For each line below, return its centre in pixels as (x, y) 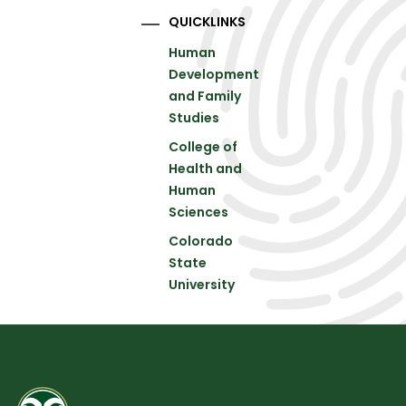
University (202, 285)
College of (203, 147)
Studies (194, 118)
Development (214, 74)
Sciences (199, 212)
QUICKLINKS (208, 22)
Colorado (201, 241)
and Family (205, 96)
